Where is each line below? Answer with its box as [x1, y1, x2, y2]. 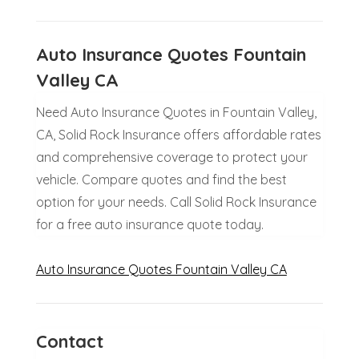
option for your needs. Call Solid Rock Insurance [35, 193, 317, 210]
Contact [35, 329, 103, 353]
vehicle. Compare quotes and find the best [35, 171, 287, 188]
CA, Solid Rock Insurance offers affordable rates [35, 126, 321, 143]
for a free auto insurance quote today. [35, 216, 264, 232]
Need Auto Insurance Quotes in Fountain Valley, [35, 103, 317, 120]
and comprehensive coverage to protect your [35, 148, 308, 165]
